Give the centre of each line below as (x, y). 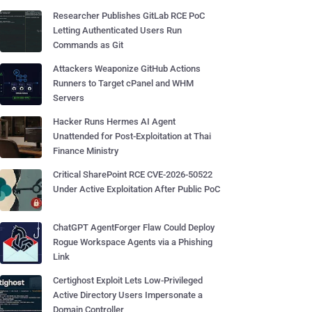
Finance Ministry (86, 151)
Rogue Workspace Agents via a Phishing (133, 242)
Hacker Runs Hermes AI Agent (114, 122)
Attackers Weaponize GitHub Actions (127, 69)
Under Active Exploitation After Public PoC (136, 189)
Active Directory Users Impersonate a (128, 295)
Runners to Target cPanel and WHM (123, 83)
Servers (69, 98)
